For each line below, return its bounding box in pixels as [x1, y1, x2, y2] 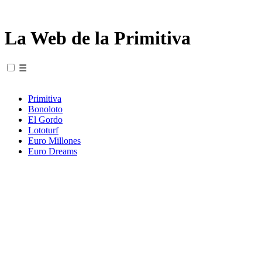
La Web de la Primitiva [5, 27, 191, 49]
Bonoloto [28, 104, 63, 114]
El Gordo [28, 114, 63, 125]
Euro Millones [28, 135, 81, 146]
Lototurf [28, 125, 58, 135]
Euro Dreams [28, 146, 77, 156]
